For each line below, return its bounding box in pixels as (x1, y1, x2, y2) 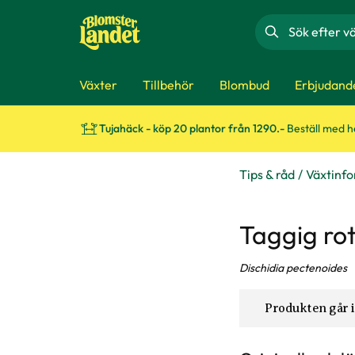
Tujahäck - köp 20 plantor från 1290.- (99, 121, 287, 136)
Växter (79, 76, 117, 93)
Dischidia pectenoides (239, 261, 347, 275)
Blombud (219, 76, 269, 93)
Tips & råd (239, 166, 295, 182)
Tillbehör (143, 76, 194, 93)
